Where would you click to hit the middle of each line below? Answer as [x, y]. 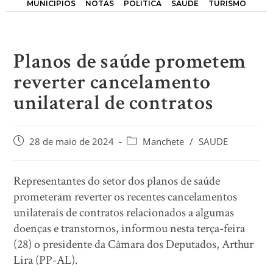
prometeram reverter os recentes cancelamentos [126, 197]
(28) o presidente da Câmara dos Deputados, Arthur [134, 244]
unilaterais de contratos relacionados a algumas [124, 212]
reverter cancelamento [112, 82]
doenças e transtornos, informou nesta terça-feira [129, 228]
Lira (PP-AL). [46, 260]
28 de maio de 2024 [72, 141]
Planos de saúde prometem [130, 61]
